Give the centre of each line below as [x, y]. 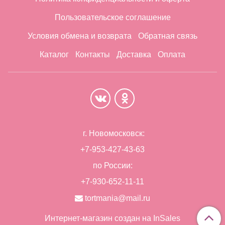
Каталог [54, 54]
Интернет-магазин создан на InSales [112, 218]
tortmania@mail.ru [118, 198]
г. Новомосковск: [113, 133]
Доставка [134, 54]
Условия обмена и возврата [80, 36]
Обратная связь [167, 36]
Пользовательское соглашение [113, 18]
